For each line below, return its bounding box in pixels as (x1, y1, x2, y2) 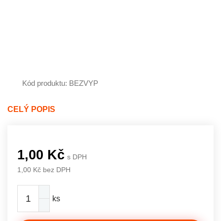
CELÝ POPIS (7, 105, 55, 113)
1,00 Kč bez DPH (17, 166, 71, 174)
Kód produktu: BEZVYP (22, 79, 98, 87)
